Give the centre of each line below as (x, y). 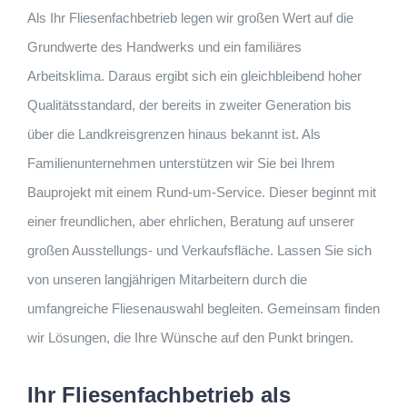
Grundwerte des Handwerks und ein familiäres (164, 47)
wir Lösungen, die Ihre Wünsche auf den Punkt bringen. (190, 338)
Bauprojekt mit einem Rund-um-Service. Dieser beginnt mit (202, 193)
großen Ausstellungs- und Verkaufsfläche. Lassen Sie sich (199, 251)
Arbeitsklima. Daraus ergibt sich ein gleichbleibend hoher (194, 76)
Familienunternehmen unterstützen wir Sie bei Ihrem (181, 164)
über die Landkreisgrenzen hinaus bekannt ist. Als (174, 134)
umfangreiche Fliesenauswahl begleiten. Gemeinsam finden (203, 309)
